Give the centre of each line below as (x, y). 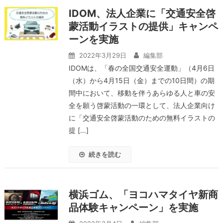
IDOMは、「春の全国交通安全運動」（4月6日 (141, 68)
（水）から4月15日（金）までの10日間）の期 (141, 80)
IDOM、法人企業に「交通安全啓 (142, 13)
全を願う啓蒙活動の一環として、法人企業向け (142, 105)
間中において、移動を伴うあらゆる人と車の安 (142, 93)
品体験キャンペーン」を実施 (133, 208)
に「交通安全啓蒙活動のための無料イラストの (142, 118)
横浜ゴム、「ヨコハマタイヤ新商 (143, 195)
